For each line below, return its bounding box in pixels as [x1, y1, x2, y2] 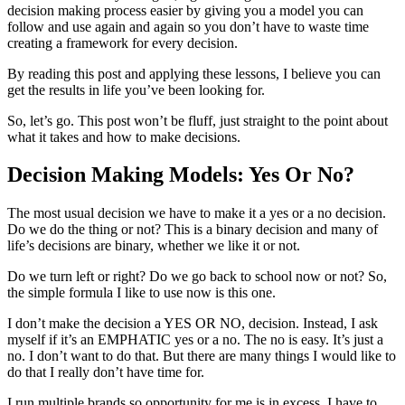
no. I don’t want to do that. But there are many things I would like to [7, 348, 396, 364]
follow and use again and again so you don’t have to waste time [7, 18, 369, 34]
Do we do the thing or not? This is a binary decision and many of [7, 221, 378, 238]
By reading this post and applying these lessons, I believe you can [7, 65, 381, 81]
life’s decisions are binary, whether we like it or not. [7, 238, 300, 254]
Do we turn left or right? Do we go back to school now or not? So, [7, 268, 387, 285]
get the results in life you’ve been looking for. [7, 81, 265, 98]
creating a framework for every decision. [7, 34, 238, 51]
